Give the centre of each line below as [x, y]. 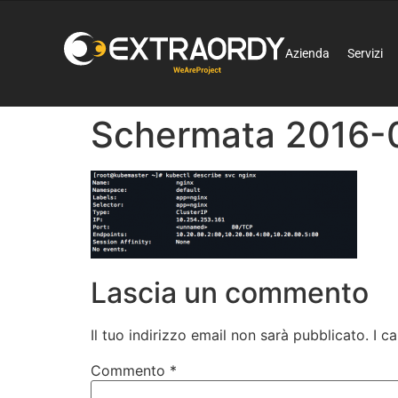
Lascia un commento [230, 293]
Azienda [308, 53]
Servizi [366, 53]
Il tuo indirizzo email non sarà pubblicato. [230, 335]
